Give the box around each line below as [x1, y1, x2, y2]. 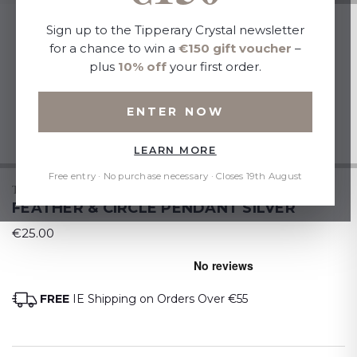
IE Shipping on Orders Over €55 [69, 292, 248, 306]
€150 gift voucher [178, 41, 292, 57]
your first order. [167, 59, 261, 75]
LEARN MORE [134, 144, 217, 157]
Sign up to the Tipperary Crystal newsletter [46, 22, 304, 38]
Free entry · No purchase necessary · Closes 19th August [48, 171, 303, 182]
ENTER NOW [127, 104, 224, 120]
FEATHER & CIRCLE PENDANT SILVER [12, 199, 296, 217]
